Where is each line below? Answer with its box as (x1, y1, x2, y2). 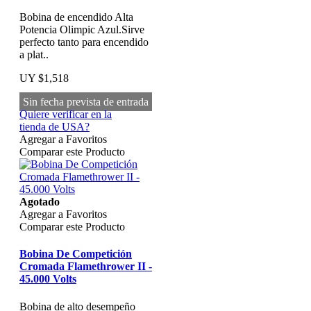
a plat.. (19, 49, 49, 60)
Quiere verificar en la (19, 108, 112, 120)
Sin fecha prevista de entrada (23, 96, 149, 108)
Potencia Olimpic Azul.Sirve (19, 24, 144, 35)
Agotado (19, 196, 60, 208)
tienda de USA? (19, 121, 90, 133)
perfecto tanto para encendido (19, 36, 149, 48)
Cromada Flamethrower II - (19, 260, 152, 273)
